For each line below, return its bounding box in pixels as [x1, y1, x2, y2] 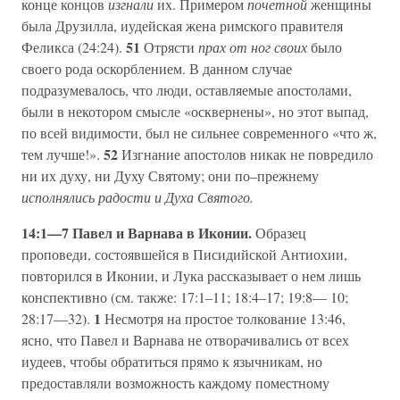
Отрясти [140, 37, 198, 57]
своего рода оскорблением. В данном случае [21, 59, 292, 79]
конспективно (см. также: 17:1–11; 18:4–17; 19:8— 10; [21, 287, 348, 307]
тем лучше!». [21, 145, 104, 164]
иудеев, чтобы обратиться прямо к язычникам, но [21, 352, 322, 371]
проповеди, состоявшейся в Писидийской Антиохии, [21, 245, 347, 264]
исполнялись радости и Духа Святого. [21, 187, 254, 207]
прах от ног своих [198, 37, 311, 57]
